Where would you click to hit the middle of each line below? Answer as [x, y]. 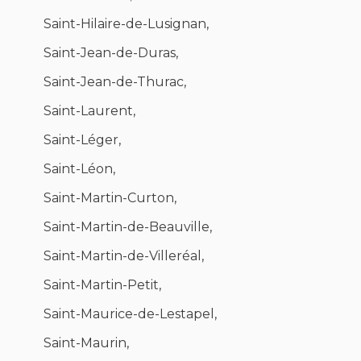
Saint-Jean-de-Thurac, [115, 82]
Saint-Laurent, [89, 111]
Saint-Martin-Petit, [102, 285]
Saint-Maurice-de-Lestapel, [130, 314]
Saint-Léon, [79, 169]
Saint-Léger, [82, 140]
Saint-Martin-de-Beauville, [128, 227]
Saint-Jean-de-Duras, [111, 53]
